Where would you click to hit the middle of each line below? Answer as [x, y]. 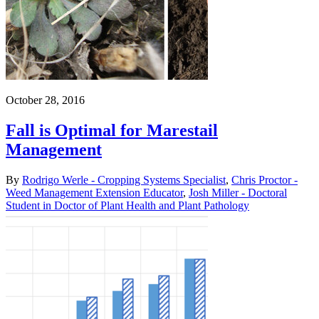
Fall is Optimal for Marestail [112, 130]
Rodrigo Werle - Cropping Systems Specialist [124, 179]
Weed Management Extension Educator [94, 192]
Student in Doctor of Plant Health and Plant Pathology [127, 205]
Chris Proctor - [265, 179]
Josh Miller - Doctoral [238, 192]
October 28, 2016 [45, 100]
